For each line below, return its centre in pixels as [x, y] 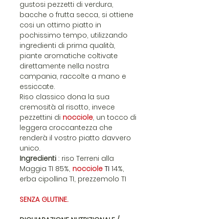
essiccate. [37, 87]
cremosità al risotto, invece [67, 107]
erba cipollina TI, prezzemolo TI [73, 179]
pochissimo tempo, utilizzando [74, 35]
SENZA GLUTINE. [44, 199]
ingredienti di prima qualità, [67, 45]
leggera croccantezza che [66, 128]
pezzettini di [41, 117]
